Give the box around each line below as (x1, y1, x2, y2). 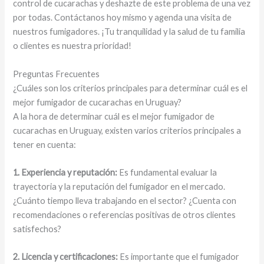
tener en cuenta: (13, 139, 77, 150)
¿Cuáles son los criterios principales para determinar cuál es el (13, 82, 248, 93)
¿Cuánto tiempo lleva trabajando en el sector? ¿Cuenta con (13, 196, 237, 206)
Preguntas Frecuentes (13, 68, 100, 79)
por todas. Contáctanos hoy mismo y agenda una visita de (13, 12, 232, 23)
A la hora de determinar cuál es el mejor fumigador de (13, 111, 215, 121)
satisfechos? (13, 224, 62, 235)
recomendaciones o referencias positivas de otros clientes (13, 210, 236, 220)
